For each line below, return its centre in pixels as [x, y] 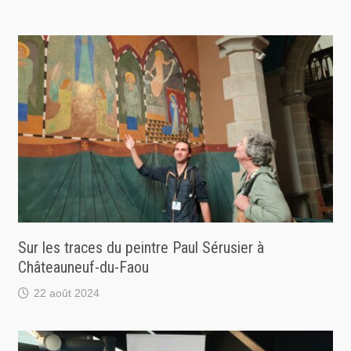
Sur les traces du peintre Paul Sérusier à [141, 248]
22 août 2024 [66, 293]
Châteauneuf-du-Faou [83, 268]
